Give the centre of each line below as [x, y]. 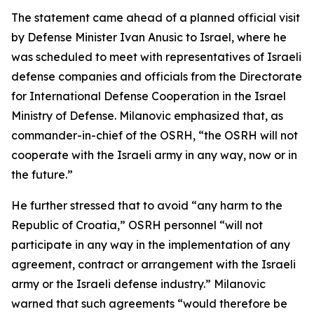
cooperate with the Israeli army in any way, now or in [154, 155]
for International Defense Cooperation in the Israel [149, 96]
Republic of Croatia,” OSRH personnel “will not [137, 225]
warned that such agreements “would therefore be [149, 303]
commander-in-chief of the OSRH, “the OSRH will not [155, 135]
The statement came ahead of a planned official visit [156, 18]
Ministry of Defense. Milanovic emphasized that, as [147, 116]
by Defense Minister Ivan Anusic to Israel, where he [149, 37]
